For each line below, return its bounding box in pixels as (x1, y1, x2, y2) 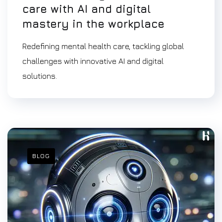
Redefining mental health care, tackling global (22, 42, 184, 51)
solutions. (22, 71, 57, 80)
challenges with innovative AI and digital (22, 56, 164, 65)
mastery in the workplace (22, 17, 165, 30)
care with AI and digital (22, 2, 151, 15)
